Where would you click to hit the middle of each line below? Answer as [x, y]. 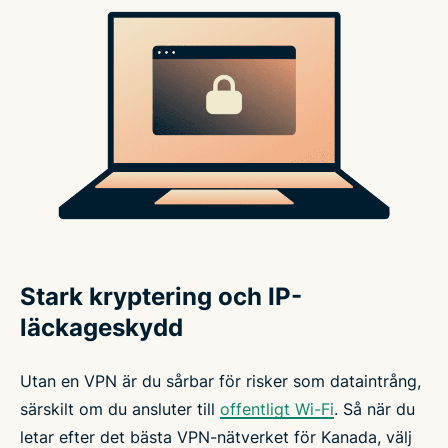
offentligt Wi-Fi [277, 409]
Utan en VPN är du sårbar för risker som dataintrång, [220, 381]
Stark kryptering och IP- [161, 297]
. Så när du [374, 409]
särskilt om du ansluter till [120, 409]
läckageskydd [101, 328]
